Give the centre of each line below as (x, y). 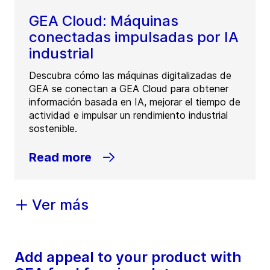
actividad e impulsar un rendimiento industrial (128, 115)
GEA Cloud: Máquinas (104, 21)
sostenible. (53, 129)
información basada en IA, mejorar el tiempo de (135, 102)
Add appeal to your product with (128, 257)
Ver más (60, 205)
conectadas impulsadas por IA (134, 37)
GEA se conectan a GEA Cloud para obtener (129, 89)
